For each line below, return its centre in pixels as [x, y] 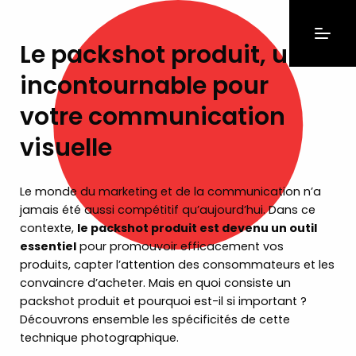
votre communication [153, 117]
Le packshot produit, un [162, 55]
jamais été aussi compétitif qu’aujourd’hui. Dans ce [168, 210]
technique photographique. [99, 338]
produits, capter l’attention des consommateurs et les [177, 265]
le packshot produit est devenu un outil [197, 228]
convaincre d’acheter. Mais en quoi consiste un [155, 283]
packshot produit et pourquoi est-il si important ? [163, 301]
